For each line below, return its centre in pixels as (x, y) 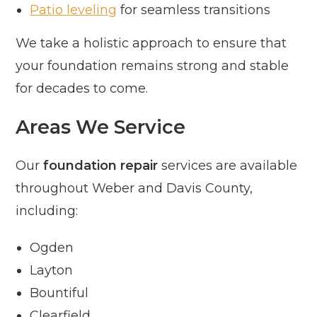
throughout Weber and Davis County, (134, 189)
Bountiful (59, 293)
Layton (52, 271)
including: (47, 211)
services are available (228, 166)
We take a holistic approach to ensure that (151, 44)
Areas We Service (101, 127)
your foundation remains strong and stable (152, 66)
